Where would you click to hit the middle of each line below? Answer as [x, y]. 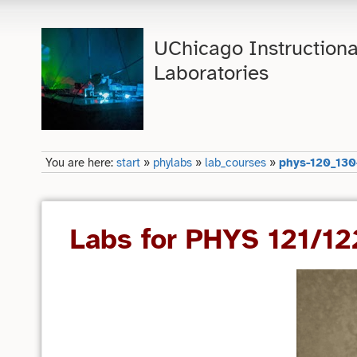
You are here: [81, 163]
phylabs [173, 163]
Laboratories [212, 73]
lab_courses [236, 163]
